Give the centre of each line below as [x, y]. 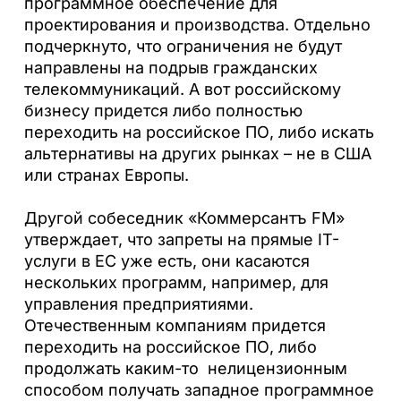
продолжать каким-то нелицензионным [185, 368]
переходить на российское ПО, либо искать [199, 132]
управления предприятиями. [138, 303]
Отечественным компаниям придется [175, 325]
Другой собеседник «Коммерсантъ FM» [184, 218]
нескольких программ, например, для [176, 282]
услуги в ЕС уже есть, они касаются [166, 260]
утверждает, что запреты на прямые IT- [181, 239]
